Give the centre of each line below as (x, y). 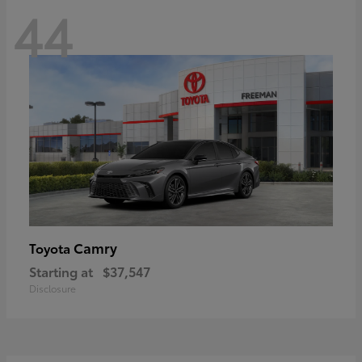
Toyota (51, 247)
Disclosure (53, 288)
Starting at (61, 271)
